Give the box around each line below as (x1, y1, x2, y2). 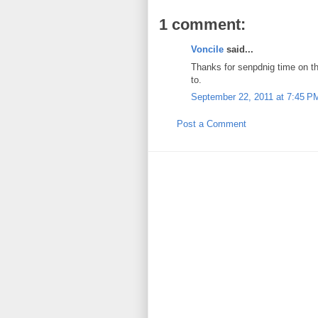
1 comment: (159, 16, 246, 34)
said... (224, 44, 253, 55)
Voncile (191, 44, 224, 55)
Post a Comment (177, 118, 246, 129)
